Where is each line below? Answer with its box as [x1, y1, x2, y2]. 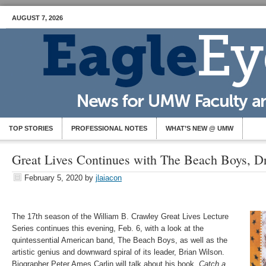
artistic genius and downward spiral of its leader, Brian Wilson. [12, 248, 224, 256]
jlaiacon [96, 173, 122, 182]
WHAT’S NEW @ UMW [166, 125, 233, 132]
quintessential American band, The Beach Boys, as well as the [12, 236, 227, 245]
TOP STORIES [9, 125, 53, 132]
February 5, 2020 [24, 173, 83, 182]
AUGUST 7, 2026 [12, 14, 63, 21]
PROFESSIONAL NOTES [71, 125, 147, 132]
